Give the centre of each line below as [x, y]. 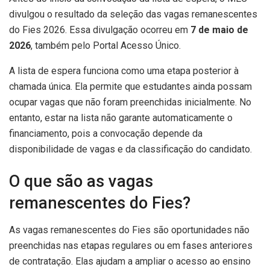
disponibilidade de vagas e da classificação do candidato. [130, 149]
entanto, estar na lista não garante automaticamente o [121, 118]
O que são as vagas [81, 182]
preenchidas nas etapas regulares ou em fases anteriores [131, 245]
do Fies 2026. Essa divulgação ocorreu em [100, 30]
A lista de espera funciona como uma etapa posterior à [124, 71]
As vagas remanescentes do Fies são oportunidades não [129, 230]
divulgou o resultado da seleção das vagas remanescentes [133, 14]
